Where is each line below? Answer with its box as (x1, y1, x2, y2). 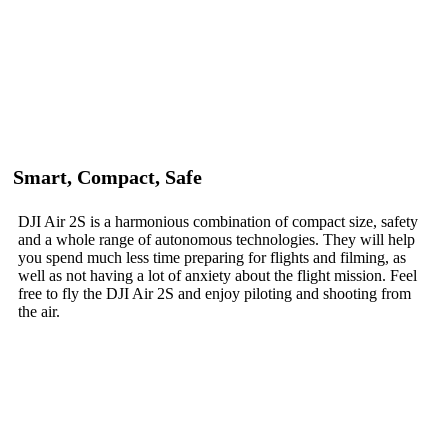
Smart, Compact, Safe (13, 165, 202, 188)
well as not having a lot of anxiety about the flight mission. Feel (18, 266, 417, 284)
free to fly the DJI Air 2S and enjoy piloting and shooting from (18, 284, 411, 302)
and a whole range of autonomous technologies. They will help (18, 230, 415, 248)
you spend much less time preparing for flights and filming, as (18, 248, 406, 266)
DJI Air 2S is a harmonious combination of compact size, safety (18, 212, 418, 230)
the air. (18, 302, 60, 320)
